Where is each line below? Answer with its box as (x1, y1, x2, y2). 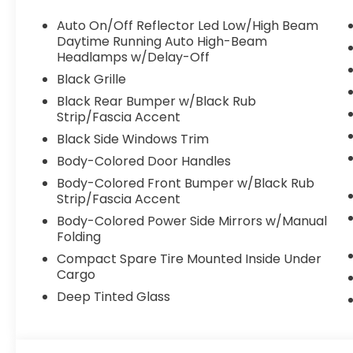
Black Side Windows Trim (57, 130, 210, 149)
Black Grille (57, 70, 127, 89)
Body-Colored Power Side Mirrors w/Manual (57, 212, 328, 231)
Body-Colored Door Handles (57, 152, 232, 171)
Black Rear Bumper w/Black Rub (57, 92, 257, 111)
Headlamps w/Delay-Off (57, 48, 210, 67)
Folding (57, 228, 102, 247)
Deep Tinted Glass (57, 288, 171, 307)
